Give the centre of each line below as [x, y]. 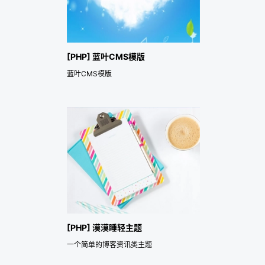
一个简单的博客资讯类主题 [109, 244]
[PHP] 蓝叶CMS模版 [106, 56]
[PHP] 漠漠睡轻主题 [104, 227]
